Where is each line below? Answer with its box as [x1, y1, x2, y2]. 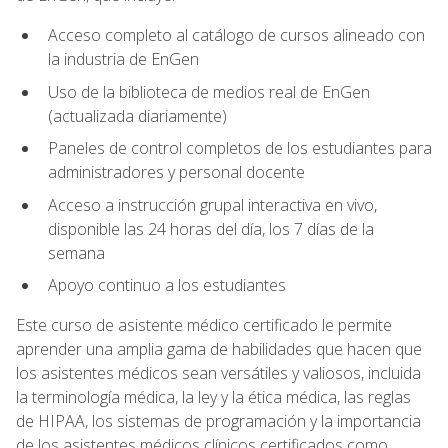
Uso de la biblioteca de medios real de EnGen [48, 80, 370, 103]
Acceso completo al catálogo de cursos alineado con [48, 23, 425, 46]
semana [48, 241, 105, 264]
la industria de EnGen [48, 47, 199, 70]
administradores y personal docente [48, 161, 305, 184]
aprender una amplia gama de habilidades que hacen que [16, 338, 422, 361]
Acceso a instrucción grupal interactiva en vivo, [48, 193, 377, 216]
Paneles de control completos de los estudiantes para [48, 137, 432, 160]
